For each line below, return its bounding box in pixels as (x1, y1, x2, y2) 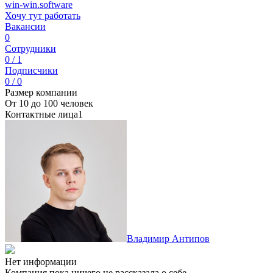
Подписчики (5, 65, 58, 76)
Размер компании (5, 87, 77, 97)
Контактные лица (5, 109, 78, 119)
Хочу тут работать (5, 10, 80, 21)
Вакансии (5, 21, 46, 32)
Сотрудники (5, 43, 56, 54)
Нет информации (5, 257, 77, 267)
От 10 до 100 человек (5, 98, 93, 108)
